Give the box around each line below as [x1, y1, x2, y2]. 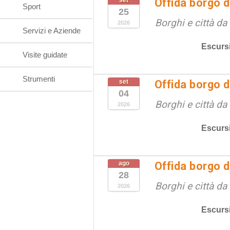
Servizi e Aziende [23, 26, 81, 35]
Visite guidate [23, 50, 67, 59]
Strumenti [23, 74, 55, 83]
